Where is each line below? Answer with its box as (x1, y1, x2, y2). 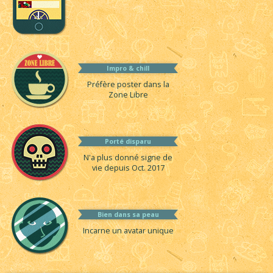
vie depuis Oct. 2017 (91, 163, 165, 174)
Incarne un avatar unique (82, 225, 174, 236)
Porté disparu (105, 137, 151, 146)
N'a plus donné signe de (83, 152, 172, 163)
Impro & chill (107, 64, 149, 73)
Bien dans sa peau (97, 210, 159, 219)
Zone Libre (108, 90, 148, 101)
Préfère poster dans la (87, 79, 169, 90)
